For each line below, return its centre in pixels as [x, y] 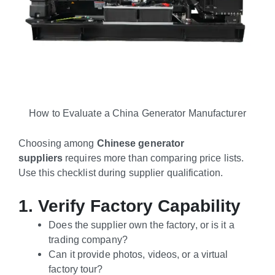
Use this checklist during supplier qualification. [121, 172]
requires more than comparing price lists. [153, 157]
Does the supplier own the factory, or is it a [141, 224]
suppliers [41, 157]
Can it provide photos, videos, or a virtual [138, 254]
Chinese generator [141, 143]
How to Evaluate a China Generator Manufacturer [137, 113]
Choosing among [58, 143]
